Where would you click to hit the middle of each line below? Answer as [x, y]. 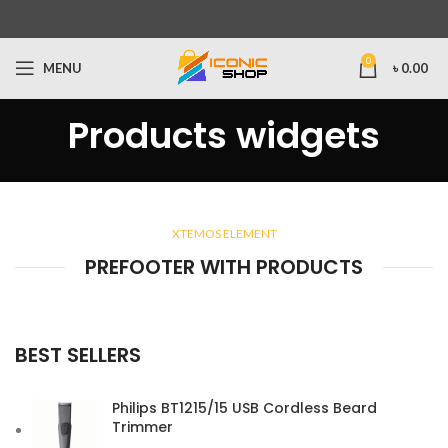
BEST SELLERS [78, 355]
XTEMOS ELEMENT [224, 233]
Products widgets [224, 135]
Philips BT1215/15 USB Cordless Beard [244, 408]
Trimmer [142, 427]
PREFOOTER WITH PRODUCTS [224, 267]
